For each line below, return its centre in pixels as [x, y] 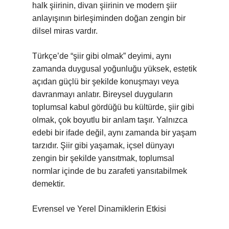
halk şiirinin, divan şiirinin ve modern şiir [105, 5]
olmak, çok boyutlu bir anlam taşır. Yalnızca [110, 120]
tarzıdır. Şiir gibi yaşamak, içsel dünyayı [103, 145]
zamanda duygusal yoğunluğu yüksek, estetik [114, 69]
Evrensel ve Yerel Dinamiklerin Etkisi [99, 209]
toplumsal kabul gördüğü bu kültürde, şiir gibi [113, 107]
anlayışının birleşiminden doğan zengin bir [109, 18]
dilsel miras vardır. [65, 31]
